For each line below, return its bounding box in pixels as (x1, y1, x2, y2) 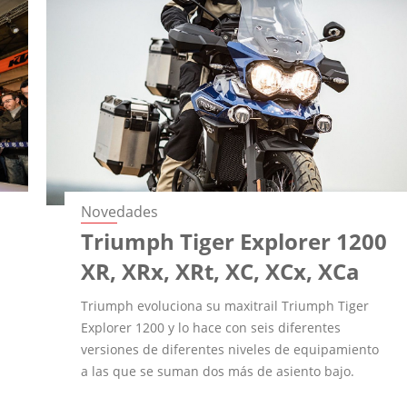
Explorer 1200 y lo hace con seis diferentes (81, 318, 342, 336)
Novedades (81, 201, 159, 222)
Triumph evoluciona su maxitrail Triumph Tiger (81, 296, 370, 314)
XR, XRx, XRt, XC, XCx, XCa (81, 255, 361, 286)
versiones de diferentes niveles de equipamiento (81, 340, 380, 358)
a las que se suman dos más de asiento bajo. (81, 362, 355, 380)
